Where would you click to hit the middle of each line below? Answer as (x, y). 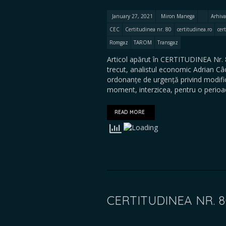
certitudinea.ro (194, 29)
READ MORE (130, 112)
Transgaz (168, 42)
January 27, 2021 (132, 16)
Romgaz (119, 42)
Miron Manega (178, 16)
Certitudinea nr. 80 (148, 29)
